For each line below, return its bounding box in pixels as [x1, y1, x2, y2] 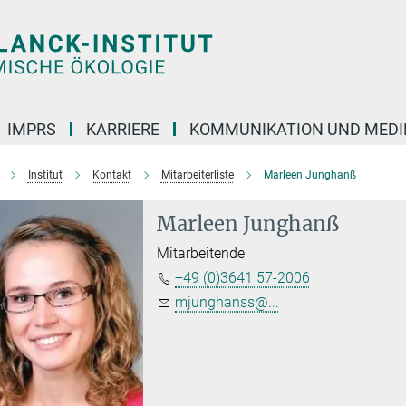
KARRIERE [86, 120, 159, 139]
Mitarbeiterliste [160, 169, 234, 181]
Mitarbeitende [157, 245, 246, 262]
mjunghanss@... [175, 294, 280, 311]
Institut [27, 169, 63, 181]
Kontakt [92, 169, 131, 181]
